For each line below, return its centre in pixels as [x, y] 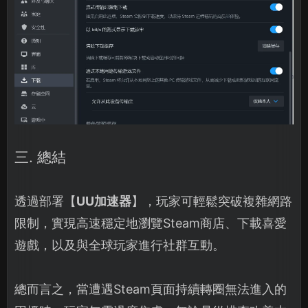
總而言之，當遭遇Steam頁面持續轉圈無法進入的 [151, 289]
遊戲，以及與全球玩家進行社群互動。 [120, 245]
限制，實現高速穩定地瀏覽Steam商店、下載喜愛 [151, 223]
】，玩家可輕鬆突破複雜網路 [212, 201]
